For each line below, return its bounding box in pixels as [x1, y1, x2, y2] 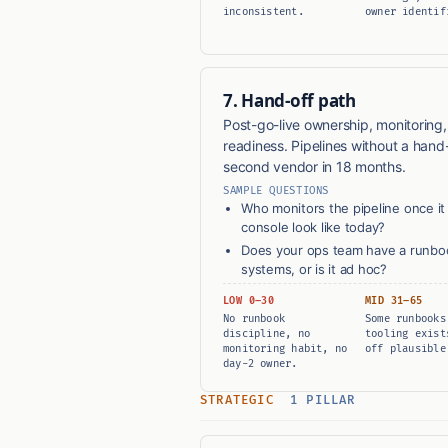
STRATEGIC [200, 393, 282, 409]
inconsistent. [223, 5, 304, 19]
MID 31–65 [365, 295, 423, 308]
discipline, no [223, 327, 310, 341]
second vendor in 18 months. [223, 158, 406, 176]
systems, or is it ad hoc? [241, 261, 388, 278]
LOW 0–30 [223, 295, 275, 308]
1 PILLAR [290, 393, 356, 409]
